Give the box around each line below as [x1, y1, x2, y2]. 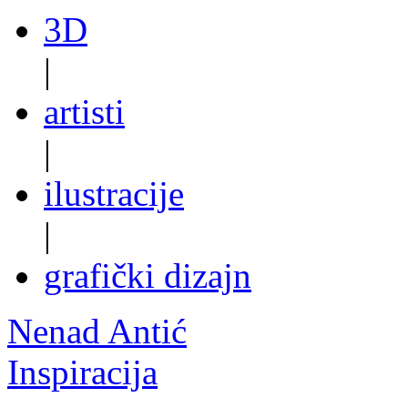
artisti [44, 91, 125, 131]
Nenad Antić [7, 311, 187, 351]
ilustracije [44, 173, 184, 213]
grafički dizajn [44, 255, 251, 295]
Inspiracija [7, 352, 158, 392]
